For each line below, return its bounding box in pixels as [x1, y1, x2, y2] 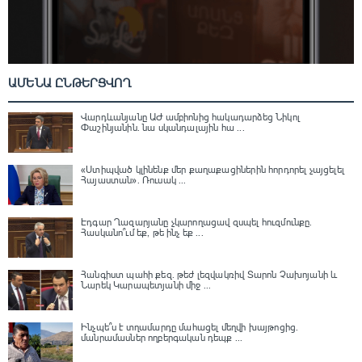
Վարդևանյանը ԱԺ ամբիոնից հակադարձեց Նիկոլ [81, 112, 300, 124]
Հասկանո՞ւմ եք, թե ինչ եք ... [81, 227, 204, 239]
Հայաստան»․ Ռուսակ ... [81, 175, 187, 187]
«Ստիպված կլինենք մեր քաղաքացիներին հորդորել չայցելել [81, 164, 344, 176]
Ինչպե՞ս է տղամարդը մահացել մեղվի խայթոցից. [81, 322, 299, 334]
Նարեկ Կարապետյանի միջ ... [81, 280, 212, 292]
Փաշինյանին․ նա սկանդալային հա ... [81, 122, 245, 134]
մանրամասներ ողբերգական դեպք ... [81, 332, 243, 344]
